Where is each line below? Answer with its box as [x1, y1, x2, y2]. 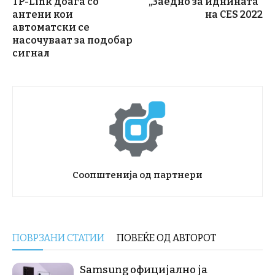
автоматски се [12, 21, 90, 33]
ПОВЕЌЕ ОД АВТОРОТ [117, 231, 216, 244]
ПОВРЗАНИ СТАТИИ [12, 231, 104, 244]
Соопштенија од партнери [72, 169, 203, 180]
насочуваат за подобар [12, 34, 133, 46]
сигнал [12, 47, 50, 59]
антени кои [12, 8, 73, 20]
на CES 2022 [205, 8, 263, 20]
